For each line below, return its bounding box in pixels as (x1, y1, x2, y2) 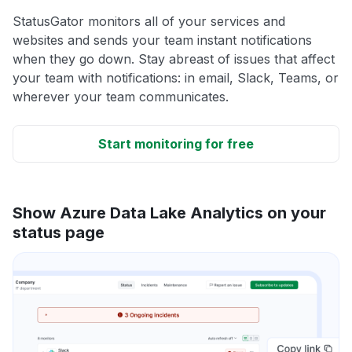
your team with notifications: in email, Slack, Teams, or (13, 69, 339, 86)
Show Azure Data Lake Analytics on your (13, 203, 326, 222)
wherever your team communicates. (13, 88, 229, 104)
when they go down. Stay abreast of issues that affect (13, 50, 335, 67)
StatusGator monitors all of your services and (13, 13, 285, 29)
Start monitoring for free (98, 135, 254, 152)
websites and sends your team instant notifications (13, 31, 312, 48)
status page (13, 222, 104, 242)
